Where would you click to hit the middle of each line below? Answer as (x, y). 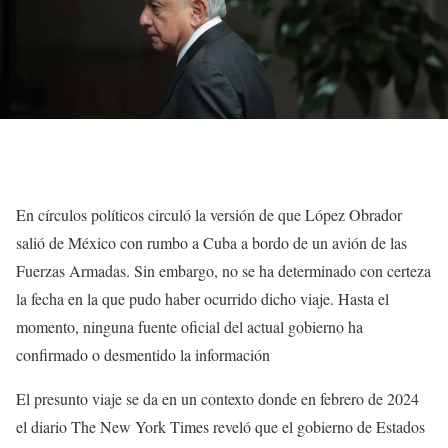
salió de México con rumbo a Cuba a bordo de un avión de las (211, 243)
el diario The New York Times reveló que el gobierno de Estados (220, 427)
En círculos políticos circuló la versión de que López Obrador (209, 215)
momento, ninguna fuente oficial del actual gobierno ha (189, 327)
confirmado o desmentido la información (143, 355)
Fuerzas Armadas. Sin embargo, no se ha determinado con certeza (223, 271)
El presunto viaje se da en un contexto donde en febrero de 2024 (217, 399)
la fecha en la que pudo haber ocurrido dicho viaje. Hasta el (202, 299)
